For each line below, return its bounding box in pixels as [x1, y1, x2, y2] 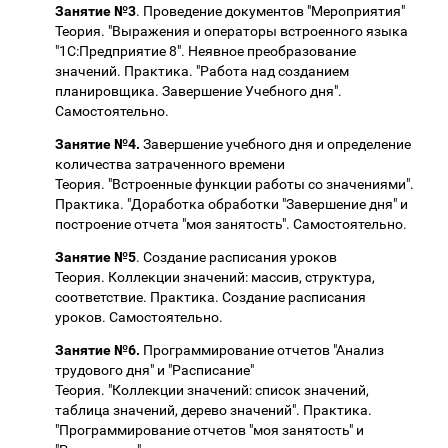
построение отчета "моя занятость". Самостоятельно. [55, 215, 410, 232]
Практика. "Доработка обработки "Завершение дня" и [55, 195, 408, 212]
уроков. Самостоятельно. [55, 308, 223, 325]
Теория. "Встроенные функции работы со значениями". [55, 175, 414, 192]
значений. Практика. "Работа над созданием [55, 62, 349, 79]
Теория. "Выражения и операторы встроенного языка [55, 22, 408, 39]
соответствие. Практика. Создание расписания [55, 288, 366, 305]
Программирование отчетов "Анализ [140, 341, 384, 358]
